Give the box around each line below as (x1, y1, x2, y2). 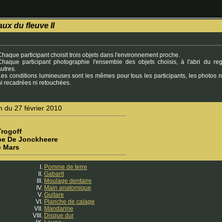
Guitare (44, 191, 64, 198)
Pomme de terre (44, 164, 87, 170)
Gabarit (44, 170, 64, 177)
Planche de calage (44, 198, 95, 205)
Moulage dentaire (44, 177, 92, 184)
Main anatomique (44, 184, 91, 191)
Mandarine (44, 205, 73, 212)
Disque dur (44, 212, 74, 219)
